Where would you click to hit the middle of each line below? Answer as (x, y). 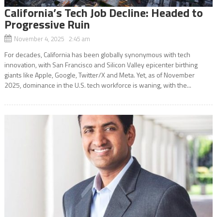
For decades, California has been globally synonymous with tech (97, 54)
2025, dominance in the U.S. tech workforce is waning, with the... (98, 85)
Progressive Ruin (47, 24)
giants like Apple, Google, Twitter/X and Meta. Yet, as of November (99, 75)
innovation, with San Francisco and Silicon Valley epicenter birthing (101, 64)
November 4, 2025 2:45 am (52, 39)
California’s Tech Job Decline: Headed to (103, 12)
